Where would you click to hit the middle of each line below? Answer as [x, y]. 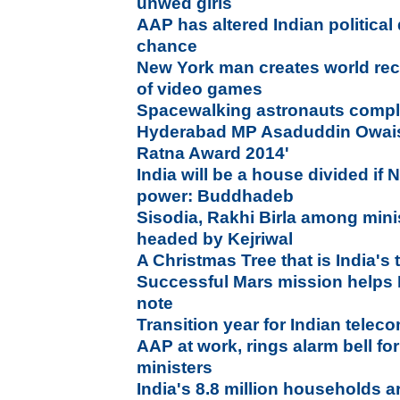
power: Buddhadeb [216, 196]
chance [167, 46]
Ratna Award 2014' [213, 153]
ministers [175, 367]
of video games [200, 89]
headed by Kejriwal [215, 239]
